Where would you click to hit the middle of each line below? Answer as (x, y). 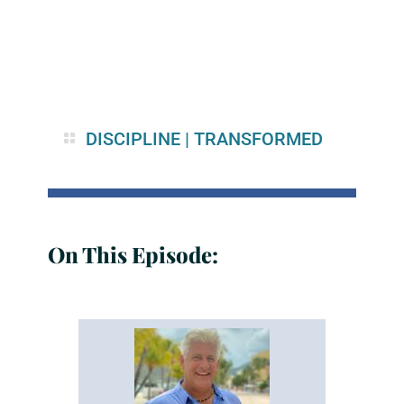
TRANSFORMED (258, 139)
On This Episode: (133, 254)
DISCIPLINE (133, 139)
